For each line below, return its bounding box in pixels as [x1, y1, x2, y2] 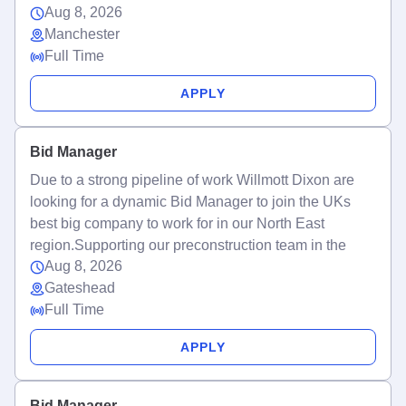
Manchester [44, 26, 120, 42]
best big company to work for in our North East [30, 216, 324, 231]
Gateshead [44, 280, 115, 295]
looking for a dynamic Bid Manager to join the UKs [30, 194, 351, 209]
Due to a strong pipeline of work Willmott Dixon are [30, 172, 354, 188]
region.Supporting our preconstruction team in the [30, 237, 346, 253]
